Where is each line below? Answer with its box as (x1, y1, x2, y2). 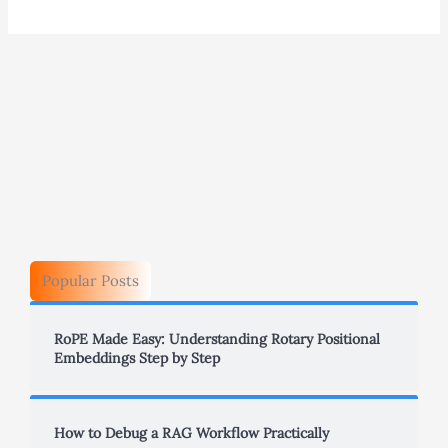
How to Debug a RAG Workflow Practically (53, 423, 329, 442)
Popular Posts (41, 270, 139, 290)
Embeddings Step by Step (53, 348, 220, 367)
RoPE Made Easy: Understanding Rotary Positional (53, 329, 380, 348)
